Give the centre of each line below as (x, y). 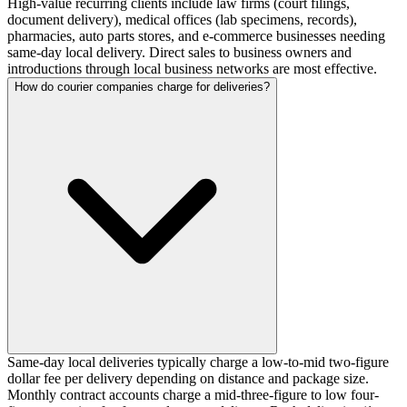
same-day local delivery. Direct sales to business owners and (179, 52)
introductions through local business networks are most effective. (192, 68)
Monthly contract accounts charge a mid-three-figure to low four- (193, 394)
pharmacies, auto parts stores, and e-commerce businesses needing (196, 35)
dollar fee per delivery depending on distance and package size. (188, 378)
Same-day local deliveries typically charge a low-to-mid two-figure (198, 362)
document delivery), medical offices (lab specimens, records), (182, 19)
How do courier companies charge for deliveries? (142, 86)
